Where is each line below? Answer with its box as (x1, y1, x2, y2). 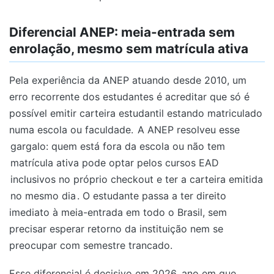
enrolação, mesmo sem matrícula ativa (9, 41, 248, 57)
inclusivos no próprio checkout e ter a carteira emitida (10, 172, 263, 185)
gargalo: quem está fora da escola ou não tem (10, 139, 225, 152)
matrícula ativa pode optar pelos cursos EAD (10, 156, 219, 169)
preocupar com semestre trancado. (9, 239, 172, 251)
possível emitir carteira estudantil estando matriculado (9, 106, 262, 119)
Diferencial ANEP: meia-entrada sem (9, 24, 235, 40)
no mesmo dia (10, 189, 76, 202)
